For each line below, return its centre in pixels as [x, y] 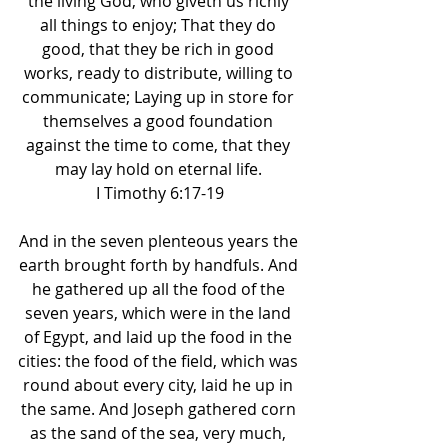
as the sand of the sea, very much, [160, 433]
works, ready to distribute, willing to [160, 73]
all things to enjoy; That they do [160, 25]
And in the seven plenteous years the [160, 241]
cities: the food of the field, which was [160, 361]
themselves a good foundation [160, 121]
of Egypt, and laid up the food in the [160, 337]
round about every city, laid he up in [160, 385]
